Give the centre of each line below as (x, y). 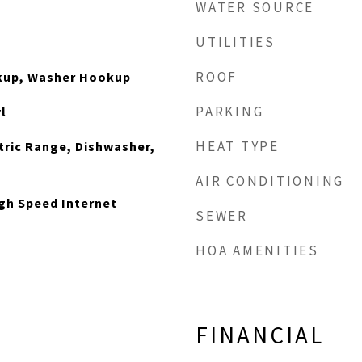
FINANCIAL (260, 335)
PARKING (230, 112)
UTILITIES (236, 42)
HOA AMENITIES (257, 250)
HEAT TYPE (238, 146)
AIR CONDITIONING (270, 181)
